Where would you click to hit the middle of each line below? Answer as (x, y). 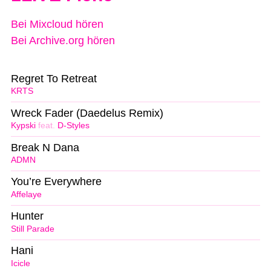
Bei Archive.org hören (63, 41)
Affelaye (26, 195)
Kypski (23, 126)
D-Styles (73, 126)
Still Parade (33, 229)
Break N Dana (45, 147)
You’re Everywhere (56, 182)
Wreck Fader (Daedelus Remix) (87, 113)
